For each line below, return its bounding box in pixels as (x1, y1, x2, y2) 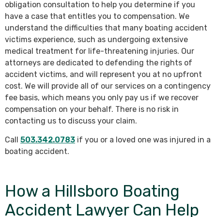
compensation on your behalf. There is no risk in (5, 105, 179, 114)
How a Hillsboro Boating (5, 182, 180, 201)
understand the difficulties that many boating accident (5, 23, 207, 32)
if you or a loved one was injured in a (75, 135, 211, 144)
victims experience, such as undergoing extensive (5, 35, 188, 44)
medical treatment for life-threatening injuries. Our (5, 46, 194, 56)
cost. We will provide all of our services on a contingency (5, 81, 211, 91)
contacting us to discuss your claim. (5, 116, 137, 125)
